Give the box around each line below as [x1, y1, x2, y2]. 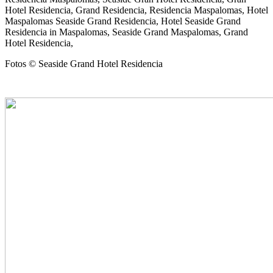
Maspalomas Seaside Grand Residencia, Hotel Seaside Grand [5, 16, 241, 27]
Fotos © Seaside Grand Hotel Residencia [5, 58, 163, 69]
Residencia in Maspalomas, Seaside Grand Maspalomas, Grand [5, 27, 248, 38]
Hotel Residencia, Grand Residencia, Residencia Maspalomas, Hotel [5, 5, 268, 16]
